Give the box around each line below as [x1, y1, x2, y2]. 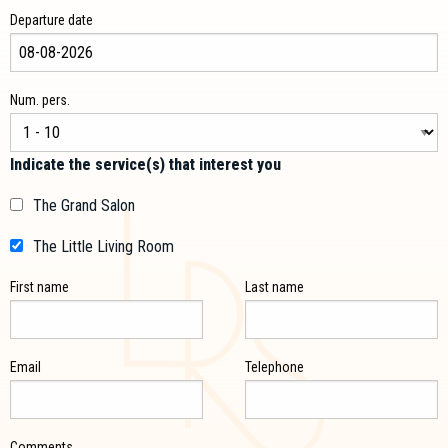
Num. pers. [10, 91, 70, 108]
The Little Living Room [33, 236, 174, 256]
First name [10, 278, 69, 295]
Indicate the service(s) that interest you [10, 154, 281, 174]
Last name [245, 278, 305, 295]
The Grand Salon [33, 195, 135, 215]
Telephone [245, 358, 305, 375]
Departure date [10, 11, 93, 28]
